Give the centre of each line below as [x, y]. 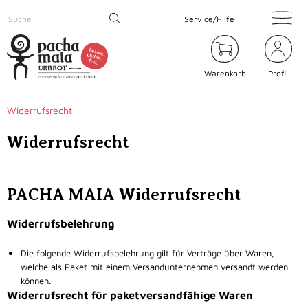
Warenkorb [225, 74]
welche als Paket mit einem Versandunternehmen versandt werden [154, 267]
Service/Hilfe [209, 19]
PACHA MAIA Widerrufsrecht [124, 195]
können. [36, 281]
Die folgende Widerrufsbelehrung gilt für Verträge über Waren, [147, 253]
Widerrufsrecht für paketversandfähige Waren [130, 295]
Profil [278, 74]
